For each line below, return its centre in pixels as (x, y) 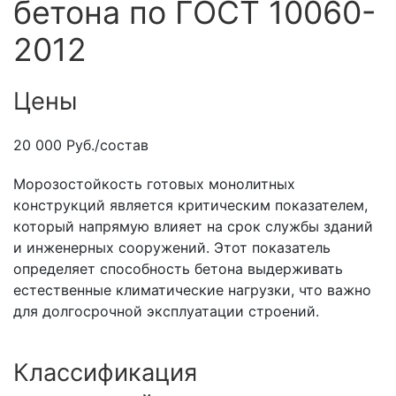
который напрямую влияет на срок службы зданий (193, 227)
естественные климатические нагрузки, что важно (192, 290)
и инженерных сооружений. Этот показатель (172, 248)
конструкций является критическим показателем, (190, 206)
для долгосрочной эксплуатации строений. (166, 312)
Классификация (105, 373)
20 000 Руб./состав (81, 145)
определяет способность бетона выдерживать (178, 269)
